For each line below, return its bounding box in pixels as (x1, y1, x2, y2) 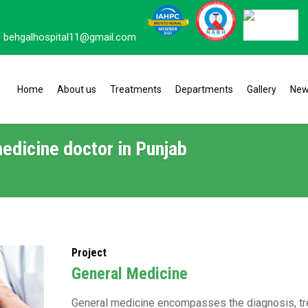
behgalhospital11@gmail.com (3, 31, 136, 43)
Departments (175, 84, 233, 95)
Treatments (110, 84, 162, 95)
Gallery (247, 84, 276, 95)
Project (71, 246, 107, 259)
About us (57, 84, 96, 95)
